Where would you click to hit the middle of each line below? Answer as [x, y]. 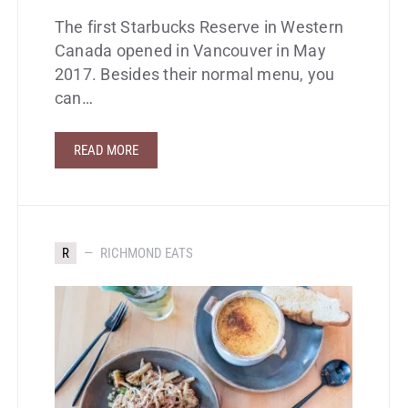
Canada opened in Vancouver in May [190, 51]
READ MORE [106, 151]
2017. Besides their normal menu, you [195, 75]
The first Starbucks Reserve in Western [199, 28]
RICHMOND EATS [147, 254]
